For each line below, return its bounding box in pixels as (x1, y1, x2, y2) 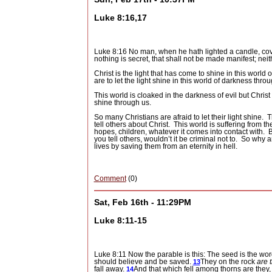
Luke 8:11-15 (93, 216, 147, 226)
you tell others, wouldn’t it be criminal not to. (93, 135, 237, 144)
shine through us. (93, 98, 151, 107)
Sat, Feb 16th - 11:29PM (93, 197, 191, 207)
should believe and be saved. (93, 257, 193, 267)
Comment (93, 174, 126, 183)
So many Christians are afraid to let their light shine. (93, 113, 263, 122)
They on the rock (200, 257, 257, 267)
